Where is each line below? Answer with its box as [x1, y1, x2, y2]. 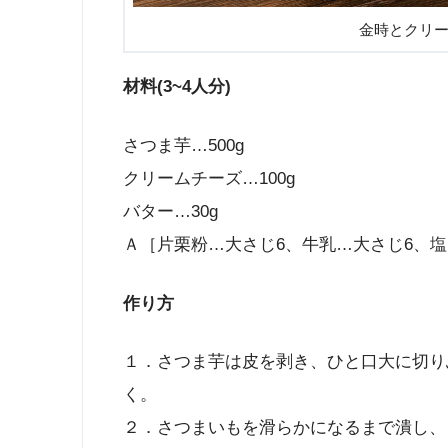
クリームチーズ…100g [123, 168, 295, 188]
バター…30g [123, 201, 218, 221]
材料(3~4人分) [123, 77, 231, 97]
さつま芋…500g [123, 135, 244, 155]
